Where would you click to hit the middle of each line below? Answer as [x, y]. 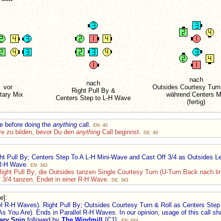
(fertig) [196, 102]
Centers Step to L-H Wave [93, 98]
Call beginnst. [122, 132]
